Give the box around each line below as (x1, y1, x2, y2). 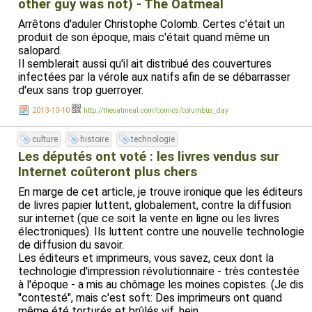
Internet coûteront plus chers (18, 164, 197, 180)
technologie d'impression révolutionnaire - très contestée (18, 265, 299, 278)
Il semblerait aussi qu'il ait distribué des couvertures (18, 57, 272, 70)
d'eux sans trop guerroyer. (18, 84, 143, 97)
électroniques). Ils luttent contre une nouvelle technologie (18, 225, 304, 238)
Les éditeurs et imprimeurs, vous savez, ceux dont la (18, 251, 274, 265)
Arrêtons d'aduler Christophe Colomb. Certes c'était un (18, 17, 285, 31)
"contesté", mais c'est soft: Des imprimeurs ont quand (18, 291, 282, 304)
